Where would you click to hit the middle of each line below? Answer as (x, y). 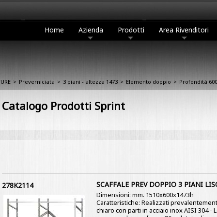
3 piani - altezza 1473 (90, 82)
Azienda (91, 30)
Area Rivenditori (184, 30)
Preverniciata (37, 82)
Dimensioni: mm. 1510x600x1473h (145, 195)
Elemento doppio (148, 82)
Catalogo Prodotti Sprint (63, 106)
